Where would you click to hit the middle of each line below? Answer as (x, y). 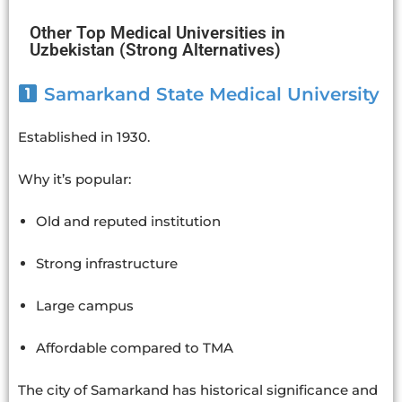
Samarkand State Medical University (211, 94)
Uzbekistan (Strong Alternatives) (155, 49)
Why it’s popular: (74, 179)
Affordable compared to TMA (135, 347)
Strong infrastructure (107, 263)
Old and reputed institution (128, 221)
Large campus (85, 305)
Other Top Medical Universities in (157, 32)
